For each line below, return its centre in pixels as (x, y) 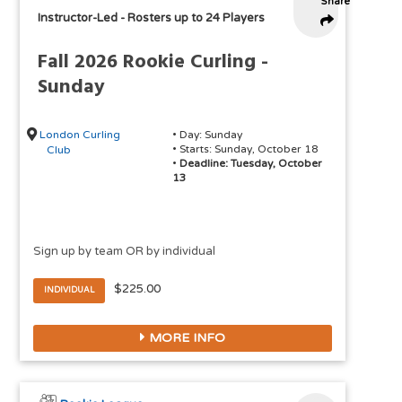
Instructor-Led (78, 18)
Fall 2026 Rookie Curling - (153, 63)
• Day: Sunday (207, 135)
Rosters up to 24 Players (197, 18)
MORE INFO (186, 338)
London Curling (80, 135)
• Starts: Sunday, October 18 (245, 149)
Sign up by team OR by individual (125, 252)
